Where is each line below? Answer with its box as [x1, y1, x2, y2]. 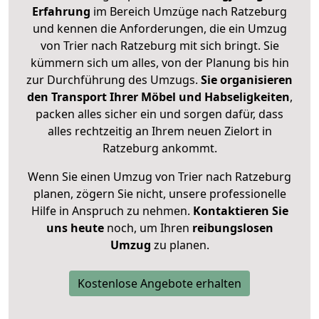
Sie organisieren [201, 72, 293, 88]
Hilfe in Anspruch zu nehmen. [31, 203, 193, 219]
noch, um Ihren [103, 220, 192, 236]
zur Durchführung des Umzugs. [26, 72, 201, 88]
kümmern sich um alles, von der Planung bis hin [30, 55, 289, 71]
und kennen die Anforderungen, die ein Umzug [32, 21, 287, 37]
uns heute [46, 220, 104, 236]
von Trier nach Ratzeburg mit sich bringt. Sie [40, 38, 279, 54]
